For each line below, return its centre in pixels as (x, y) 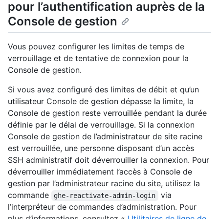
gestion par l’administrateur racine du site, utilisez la (104, 183)
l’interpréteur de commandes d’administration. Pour (102, 207)
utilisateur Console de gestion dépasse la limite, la (101, 101)
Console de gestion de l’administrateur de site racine (105, 136)
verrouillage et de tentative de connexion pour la (98, 58)
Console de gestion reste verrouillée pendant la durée (107, 113)
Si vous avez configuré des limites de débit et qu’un (103, 89)
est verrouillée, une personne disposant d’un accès (101, 148)
